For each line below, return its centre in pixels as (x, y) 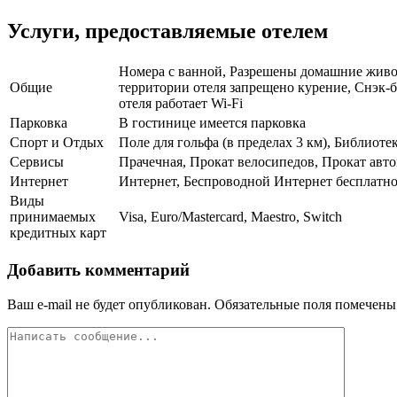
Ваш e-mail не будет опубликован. (109, 304)
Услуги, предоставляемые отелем (167, 31)
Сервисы (37, 162)
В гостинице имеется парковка (212, 123)
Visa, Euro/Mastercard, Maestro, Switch (230, 217)
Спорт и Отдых (57, 143)
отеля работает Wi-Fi (181, 104)
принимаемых (53, 217)
